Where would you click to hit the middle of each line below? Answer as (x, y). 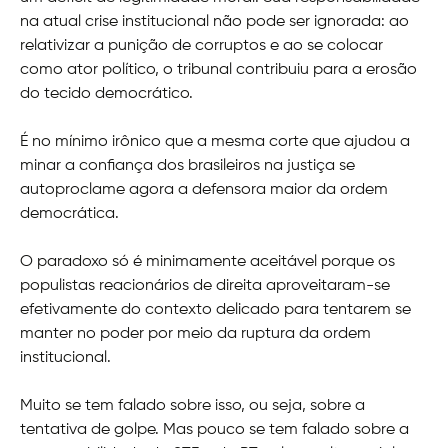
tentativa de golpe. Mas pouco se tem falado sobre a (214, 430)
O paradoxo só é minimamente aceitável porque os (207, 262)
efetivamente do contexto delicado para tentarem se (215, 310)
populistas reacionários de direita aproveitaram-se (205, 286)
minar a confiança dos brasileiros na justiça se (187, 166)
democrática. (69, 214)
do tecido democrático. (106, 94)
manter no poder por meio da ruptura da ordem (195, 334)
